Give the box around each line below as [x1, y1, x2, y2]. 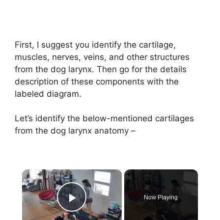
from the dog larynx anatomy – [15, 126, 136, 136]
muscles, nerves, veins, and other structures [15, 52, 190, 62]
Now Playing [144, 193, 178, 201]
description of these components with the [15, 76, 179, 86]
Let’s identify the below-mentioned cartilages [15, 113, 194, 123]
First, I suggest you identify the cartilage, [15, 39, 176, 50]
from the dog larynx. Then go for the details [15, 64, 187, 74]
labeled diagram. [15, 88, 82, 99]
